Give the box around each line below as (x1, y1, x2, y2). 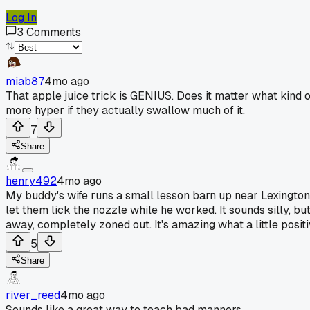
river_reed (6, 287, 60, 302)
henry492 (6, 173, 57, 188)
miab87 (6, 73, 44, 89)
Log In (6, 10, 37, 25)
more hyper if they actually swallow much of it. (6, 102, 245, 118)
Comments (26, 24, 81, 39)
